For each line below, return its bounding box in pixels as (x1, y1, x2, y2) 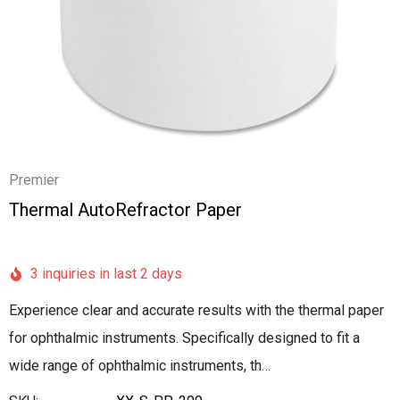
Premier (9, 171, 59, 188)
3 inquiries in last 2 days (30, 265, 182, 282)
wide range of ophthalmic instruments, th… (9, 357, 271, 374)
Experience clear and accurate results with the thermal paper (9, 302, 384, 319)
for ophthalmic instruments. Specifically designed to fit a (9, 329, 360, 346)
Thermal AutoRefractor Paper (9, 199, 242, 221)
